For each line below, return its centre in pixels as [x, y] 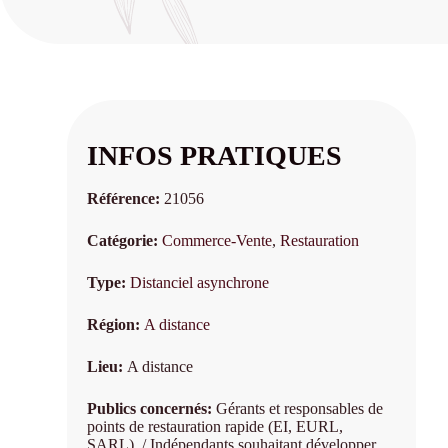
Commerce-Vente [217, 241]
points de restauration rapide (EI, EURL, [215, 427]
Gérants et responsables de [300, 409]
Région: [116, 325]
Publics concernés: [152, 409]
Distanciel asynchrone [200, 283]
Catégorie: [125, 241]
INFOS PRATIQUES [215, 155]
